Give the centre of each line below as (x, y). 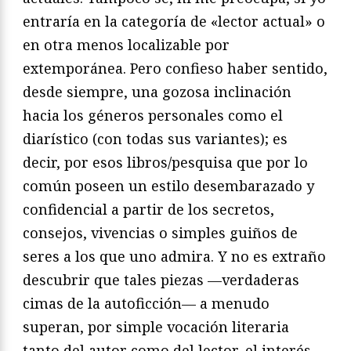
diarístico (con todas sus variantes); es (155, 138)
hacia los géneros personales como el (153, 115)
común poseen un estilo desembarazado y (168, 185)
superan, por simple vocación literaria (156, 326)
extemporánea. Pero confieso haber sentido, (175, 68)
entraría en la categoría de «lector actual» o (174, 21)
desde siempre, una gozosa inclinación (157, 91)
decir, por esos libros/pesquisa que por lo (165, 162)
